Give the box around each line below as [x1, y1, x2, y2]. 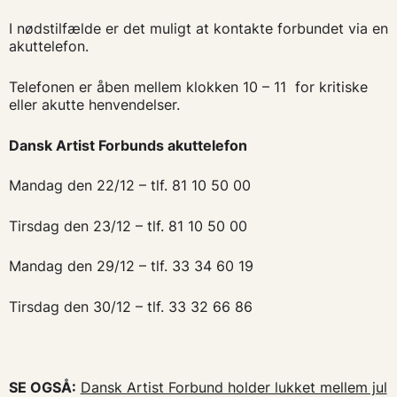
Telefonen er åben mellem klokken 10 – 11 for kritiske [8, 78, 368, 97]
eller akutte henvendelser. [8, 96, 180, 114]
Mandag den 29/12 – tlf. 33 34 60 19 [8, 257, 253, 276]
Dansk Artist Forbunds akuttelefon [8, 136, 247, 154]
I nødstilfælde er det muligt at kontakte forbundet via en [8, 19, 388, 38]
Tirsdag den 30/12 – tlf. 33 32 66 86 [8, 297, 253, 315]
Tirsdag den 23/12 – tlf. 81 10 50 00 [8, 216, 247, 235]
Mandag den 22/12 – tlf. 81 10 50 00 [8, 176, 251, 195]
